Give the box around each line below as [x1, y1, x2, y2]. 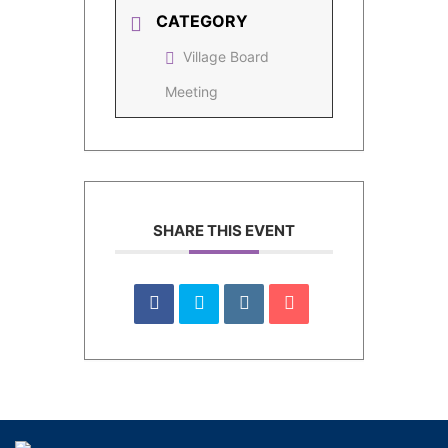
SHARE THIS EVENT [153, 221, 295, 240]
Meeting [165, 83, 218, 100]
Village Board [183, 48, 269, 65]
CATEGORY [156, 11, 248, 31]
